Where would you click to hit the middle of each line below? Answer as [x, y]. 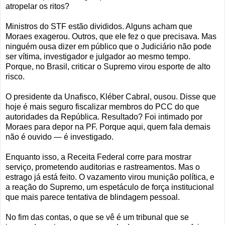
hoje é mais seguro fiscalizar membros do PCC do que [102, 107]
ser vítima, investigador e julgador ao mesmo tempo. [98, 57]
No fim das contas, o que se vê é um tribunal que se [97, 217]
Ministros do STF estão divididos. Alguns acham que [99, 27]
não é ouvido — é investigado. [60, 137]
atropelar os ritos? [37, 7]
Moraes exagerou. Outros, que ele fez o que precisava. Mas [111, 37]
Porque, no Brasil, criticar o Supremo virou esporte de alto [108, 67]
